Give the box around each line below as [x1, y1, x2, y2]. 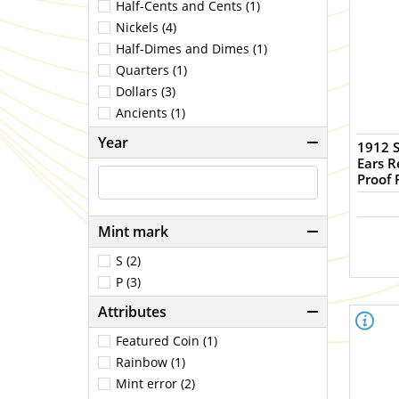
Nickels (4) [116, 19, 176, 36]
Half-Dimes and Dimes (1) [116, 40, 267, 57]
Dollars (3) [116, 83, 175, 100]
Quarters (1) [116, 61, 187, 78]
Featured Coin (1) [116, 332, 217, 349]
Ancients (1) [116, 104, 185, 121]
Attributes [98, 302, 167, 322]
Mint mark [98, 222, 168, 241]
